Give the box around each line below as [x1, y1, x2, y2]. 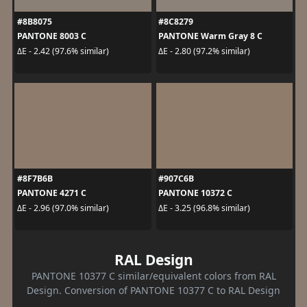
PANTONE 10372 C [158, 187, 232, 199]
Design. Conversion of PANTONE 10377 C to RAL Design [27, 284, 280, 297]
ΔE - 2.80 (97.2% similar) [158, 45, 250, 57]
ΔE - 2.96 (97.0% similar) [16, 201, 109, 214]
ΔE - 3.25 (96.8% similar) [158, 201, 250, 214]
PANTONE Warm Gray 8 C [158, 30, 262, 42]
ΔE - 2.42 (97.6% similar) [16, 45, 109, 57]
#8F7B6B [16, 173, 53, 185]
